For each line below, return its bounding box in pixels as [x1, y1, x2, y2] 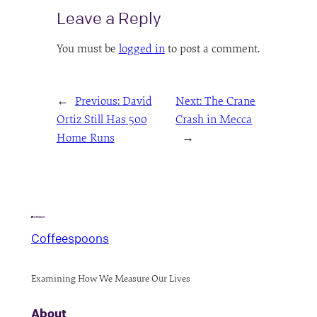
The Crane [204, 94, 256, 109]
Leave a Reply [56, 8, 161, 28]
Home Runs [56, 131, 115, 146]
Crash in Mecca [175, 113, 253, 127]
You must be [56, 42, 119, 57]
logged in [118, 42, 165, 57]
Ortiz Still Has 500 [56, 113, 147, 127]
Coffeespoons [30, 231, 109, 246]
